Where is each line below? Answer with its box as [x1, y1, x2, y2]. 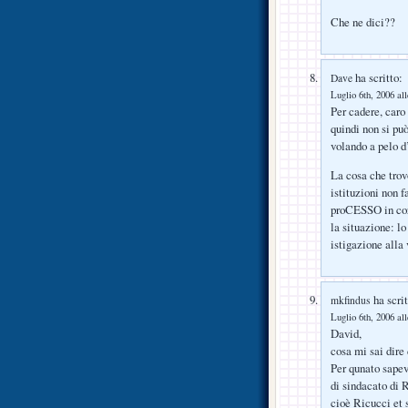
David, [331, 325, 362, 342]
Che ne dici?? [331, 14, 395, 31]
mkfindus [331, 293, 371, 308]
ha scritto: [352, 69, 403, 87]
